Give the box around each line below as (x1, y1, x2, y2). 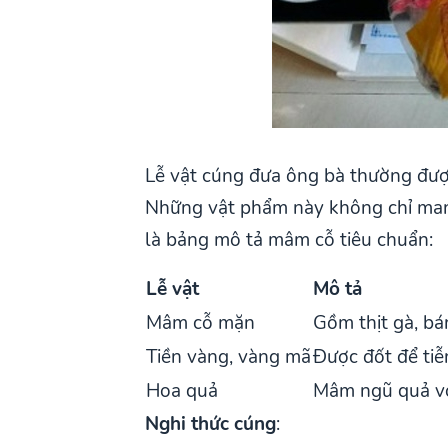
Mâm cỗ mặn (146, 309, 256, 336)
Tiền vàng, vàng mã (146, 343, 312, 370)
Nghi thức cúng (145, 410, 277, 437)
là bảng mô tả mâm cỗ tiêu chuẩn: (145, 226, 434, 253)
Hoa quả (146, 377, 219, 404)
